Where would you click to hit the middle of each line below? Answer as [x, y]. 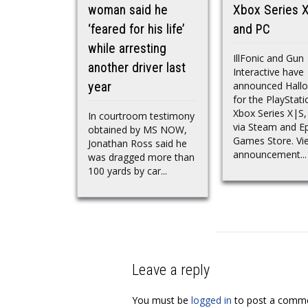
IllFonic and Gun [268, 58]
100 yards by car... [128, 170]
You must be [162, 300]
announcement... [270, 154]
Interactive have [268, 71]
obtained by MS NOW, [137, 129]
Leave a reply [171, 269]
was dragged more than [141, 157]
